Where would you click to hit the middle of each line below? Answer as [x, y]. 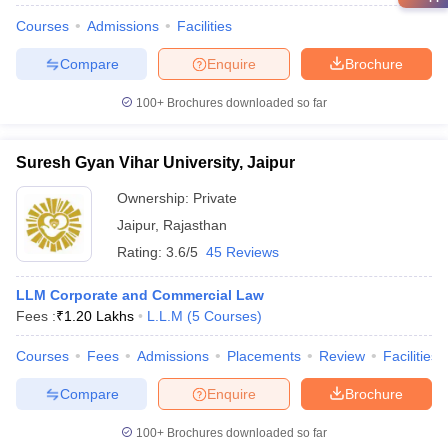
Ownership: [155, 198]
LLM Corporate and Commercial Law [140, 295]
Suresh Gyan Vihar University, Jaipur [155, 162]
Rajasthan [195, 225]
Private [215, 198]
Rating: [141, 252]
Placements [264, 356]
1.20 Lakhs [99, 316]
